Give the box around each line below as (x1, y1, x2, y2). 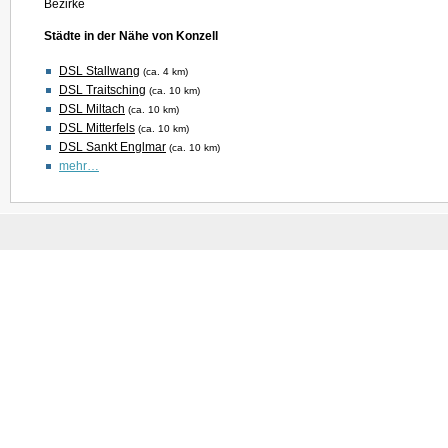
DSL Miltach (59, 102, 125, 116)
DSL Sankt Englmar (59, 140, 166, 154)
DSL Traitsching (59, 83, 146, 97)
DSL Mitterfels (59, 121, 135, 135)
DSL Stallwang (59, 64, 140, 78)
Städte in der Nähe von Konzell (44, 29, 218, 43)
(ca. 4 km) (143, 66, 188, 77)
